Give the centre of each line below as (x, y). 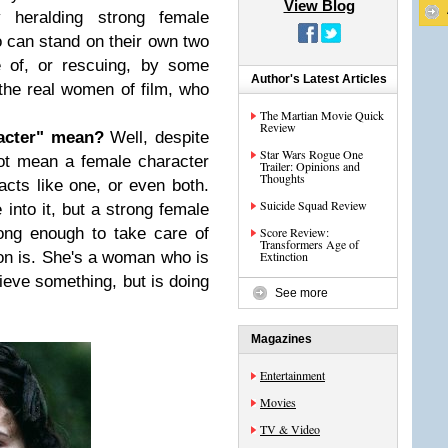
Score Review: (294, 232)
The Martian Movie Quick (322, 115)
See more (301, 293)
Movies (278, 402)
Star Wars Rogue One (311, 154)
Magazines (281, 339)
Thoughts (282, 178)
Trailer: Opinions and (310, 166)
